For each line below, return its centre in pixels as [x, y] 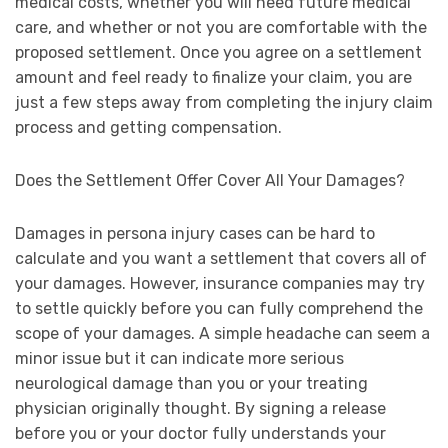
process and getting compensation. [150, 128]
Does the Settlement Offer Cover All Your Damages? [210, 181]
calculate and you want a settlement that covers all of [221, 259]
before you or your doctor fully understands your [200, 434]
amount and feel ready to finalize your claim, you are [213, 78]
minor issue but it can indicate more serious [179, 359]
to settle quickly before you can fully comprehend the [219, 309]
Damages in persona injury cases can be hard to [195, 234]
